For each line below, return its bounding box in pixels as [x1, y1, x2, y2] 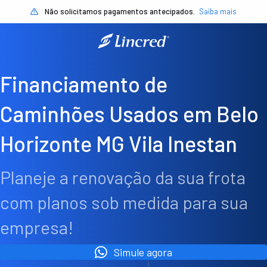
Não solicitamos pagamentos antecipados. [45, 7, 195, 16]
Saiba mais [199, 7, 237, 16]
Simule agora [114, 246, 172, 259]
